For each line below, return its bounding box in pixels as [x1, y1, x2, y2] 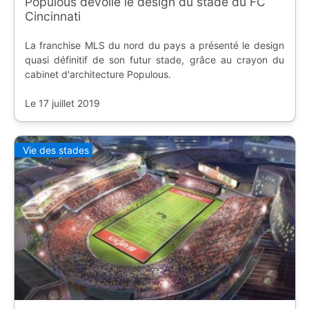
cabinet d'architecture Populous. [24, 68, 171, 81]
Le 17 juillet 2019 [24, 97, 100, 110]
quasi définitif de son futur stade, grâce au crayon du [24, 54, 284, 66]
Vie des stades [22, 143, 89, 156]
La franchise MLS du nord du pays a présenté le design [24, 39, 284, 52]
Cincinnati [24, 9, 81, 24]
